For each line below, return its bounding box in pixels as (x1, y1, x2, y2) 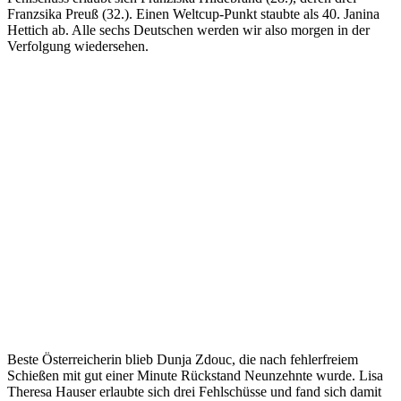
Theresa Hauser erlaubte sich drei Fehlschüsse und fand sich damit (7, 383, 381, 399)
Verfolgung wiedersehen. (7, 38, 149, 54)
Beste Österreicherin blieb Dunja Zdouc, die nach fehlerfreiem (7, 351, 358, 367)
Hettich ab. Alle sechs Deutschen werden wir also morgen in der (7, 21, 370, 38)
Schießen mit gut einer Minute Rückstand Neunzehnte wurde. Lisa (7, 367, 383, 383)
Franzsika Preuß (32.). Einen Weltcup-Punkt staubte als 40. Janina (7, 5, 380, 21)
